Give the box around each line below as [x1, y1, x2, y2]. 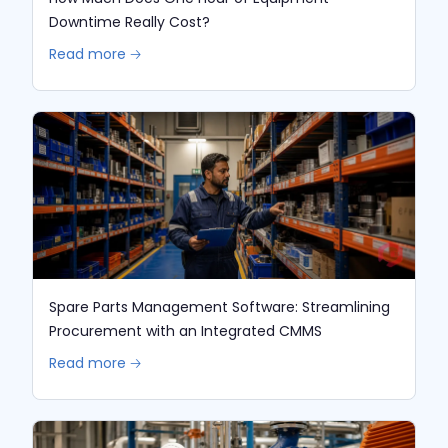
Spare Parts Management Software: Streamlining [49, 296, 391, 317]
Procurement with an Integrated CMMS [49, 320, 323, 341]
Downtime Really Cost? [49, 12, 211, 32]
